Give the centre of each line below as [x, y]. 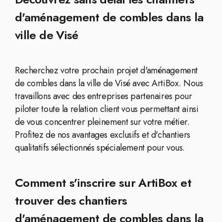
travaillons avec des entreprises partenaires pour [104, 96]
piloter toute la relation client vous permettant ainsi [107, 109]
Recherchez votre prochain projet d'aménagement [106, 70]
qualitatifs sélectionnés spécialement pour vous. [100, 148]
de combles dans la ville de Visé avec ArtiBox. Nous [109, 83]
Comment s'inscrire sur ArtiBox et [103, 183]
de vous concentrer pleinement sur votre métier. [102, 122]
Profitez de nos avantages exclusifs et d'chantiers [103, 135]
